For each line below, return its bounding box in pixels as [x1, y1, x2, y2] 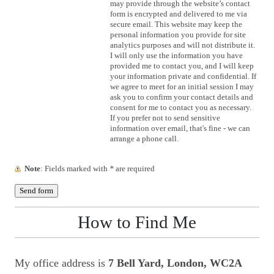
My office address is [15, 256, 108, 269]
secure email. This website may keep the [110, 19, 242, 29]
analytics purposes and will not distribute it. [110, 40, 255, 50]
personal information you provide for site [110, 29, 246, 39]
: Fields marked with [45, 163, 109, 173]
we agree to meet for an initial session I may [110, 81, 254, 91]
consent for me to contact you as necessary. [110, 102, 251, 112]
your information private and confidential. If [110, 71, 256, 81]
